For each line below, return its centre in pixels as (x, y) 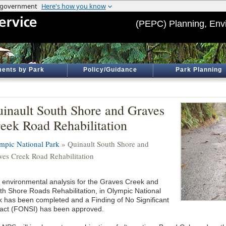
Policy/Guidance (110, 70)
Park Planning (199, 70)
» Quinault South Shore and (104, 144)
